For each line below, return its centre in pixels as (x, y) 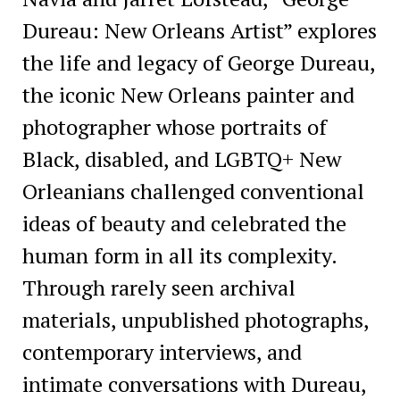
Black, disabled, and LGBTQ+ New (181, 158)
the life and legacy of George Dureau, (198, 62)
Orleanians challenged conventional (193, 191)
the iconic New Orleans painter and (188, 94)
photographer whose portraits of (174, 126)
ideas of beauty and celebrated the (184, 223)
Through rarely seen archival (158, 287)
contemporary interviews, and (162, 351)
